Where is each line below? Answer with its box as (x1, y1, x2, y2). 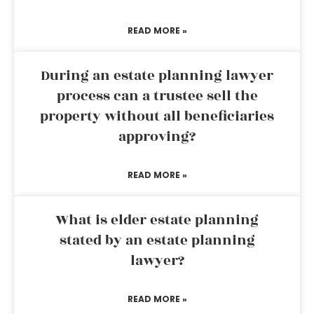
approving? (118, 126, 196, 147)
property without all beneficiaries (40, 106, 274, 127)
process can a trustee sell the (56, 86, 258, 107)
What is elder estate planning (55, 210, 259, 231)
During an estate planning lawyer (41, 65, 273, 86)
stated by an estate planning (59, 230, 255, 251)
